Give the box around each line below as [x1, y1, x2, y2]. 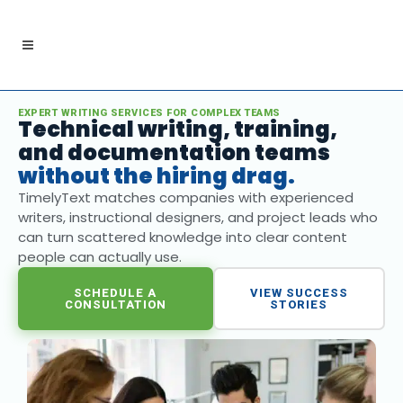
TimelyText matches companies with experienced [18, 188, 354, 207]
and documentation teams [18, 138, 330, 167]
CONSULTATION [64, 298, 166, 311]
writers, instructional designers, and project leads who [18, 208, 378, 227]
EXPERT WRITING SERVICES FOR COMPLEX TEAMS [18, 107, 281, 119]
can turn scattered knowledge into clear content [18, 228, 347, 246]
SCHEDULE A [74, 286, 157, 300]
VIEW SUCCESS [249, 286, 348, 300]
